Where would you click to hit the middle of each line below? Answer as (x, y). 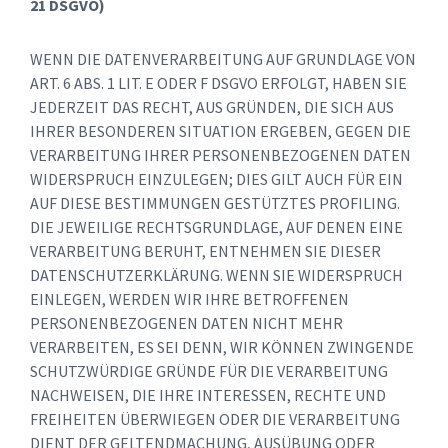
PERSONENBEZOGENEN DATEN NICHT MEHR (186, 323)
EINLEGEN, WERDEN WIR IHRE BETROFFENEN (189, 299)
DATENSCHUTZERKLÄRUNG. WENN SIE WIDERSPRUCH (216, 275)
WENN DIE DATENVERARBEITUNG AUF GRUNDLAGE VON (223, 59)
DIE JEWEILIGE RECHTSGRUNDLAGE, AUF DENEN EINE (216, 227)
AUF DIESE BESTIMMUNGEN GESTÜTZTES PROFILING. (215, 203)
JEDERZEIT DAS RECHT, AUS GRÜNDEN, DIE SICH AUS (212, 107)
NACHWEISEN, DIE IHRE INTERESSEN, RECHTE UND (208, 395)
